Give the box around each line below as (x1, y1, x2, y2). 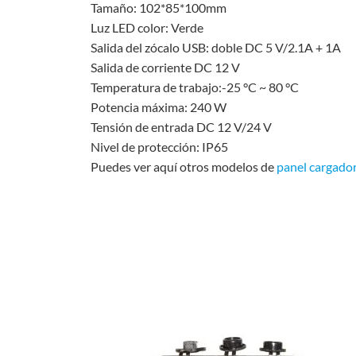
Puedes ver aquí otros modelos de (90, 159, 277, 175)
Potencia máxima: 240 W (90, 99, 226, 115)
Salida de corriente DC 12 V (90, 60, 240, 75)
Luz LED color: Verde (90, 20, 203, 36)
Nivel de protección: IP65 (90, 139, 228, 155)
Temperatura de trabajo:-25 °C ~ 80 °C (90, 79, 299, 95)
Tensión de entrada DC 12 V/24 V (90, 119, 272, 135)
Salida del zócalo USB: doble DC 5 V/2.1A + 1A (90, 40, 341, 56)
